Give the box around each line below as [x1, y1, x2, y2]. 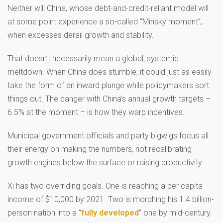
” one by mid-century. [139, 208, 212, 218]
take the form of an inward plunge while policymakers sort [7, 80, 209, 90]
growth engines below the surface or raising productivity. [7, 157, 204, 167]
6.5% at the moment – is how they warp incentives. [7, 107, 185, 117]
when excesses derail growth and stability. [7, 30, 154, 40]
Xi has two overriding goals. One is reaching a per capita [7, 181, 203, 191]
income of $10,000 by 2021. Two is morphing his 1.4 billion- [7, 194, 214, 204]
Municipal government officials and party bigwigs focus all [7, 130, 209, 140]
